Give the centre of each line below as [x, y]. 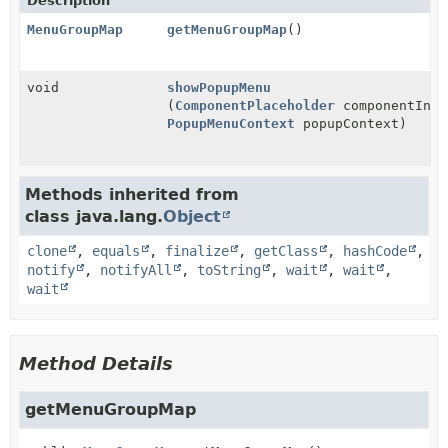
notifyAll [136, 269]
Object [192, 216]
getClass [286, 250]
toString [229, 269]
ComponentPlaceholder [255, 105]
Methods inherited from [132, 194]
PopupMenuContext [231, 123]
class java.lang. [94, 216]
